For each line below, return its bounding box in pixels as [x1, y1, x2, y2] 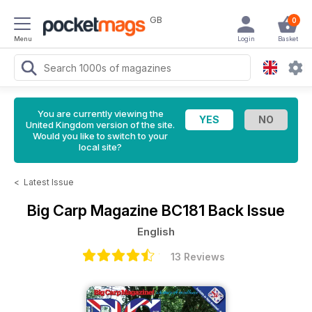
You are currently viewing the [37, 108, 164, 119]
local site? [79, 141, 122, 153]
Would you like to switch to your [33, 130, 168, 141]
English [137, 225, 175, 238]
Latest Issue [24, 177, 74, 187]
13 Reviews [171, 251, 225, 263]
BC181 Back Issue [162, 201, 285, 219]
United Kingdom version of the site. [26, 119, 175, 130]
